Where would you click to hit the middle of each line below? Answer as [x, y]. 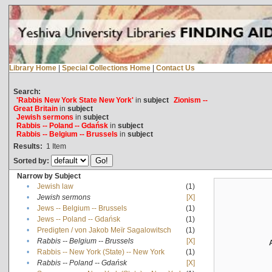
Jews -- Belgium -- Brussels [82, 208]
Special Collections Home [106, 68]
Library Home [32, 68]
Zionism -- [190, 100]
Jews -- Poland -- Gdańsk [78, 219]
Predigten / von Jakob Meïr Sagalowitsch [104, 230]
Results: [28, 146]
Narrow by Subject [49, 176]
